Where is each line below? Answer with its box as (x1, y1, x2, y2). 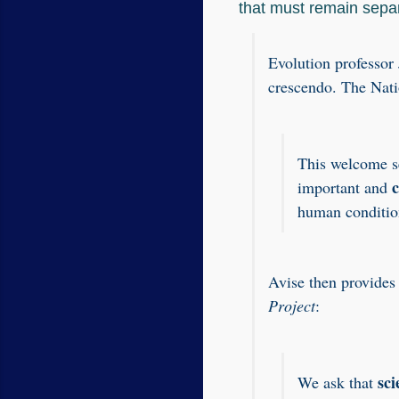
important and (297, 176, 392, 198)
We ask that (297, 371, 378, 393)
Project (268, 295, 315, 316)
